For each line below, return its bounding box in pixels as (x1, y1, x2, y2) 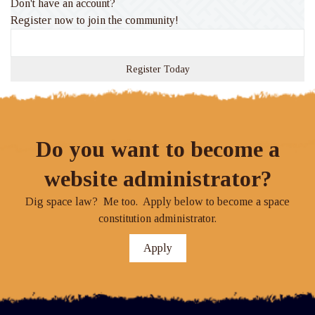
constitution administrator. (98, 212, 217, 224)
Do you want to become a (35, 136, 280, 162)
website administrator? (44, 165, 271, 191)
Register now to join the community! (11, 13, 179, 26)
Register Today (125, 63, 190, 75)
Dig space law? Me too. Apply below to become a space (25, 195, 290, 207)
